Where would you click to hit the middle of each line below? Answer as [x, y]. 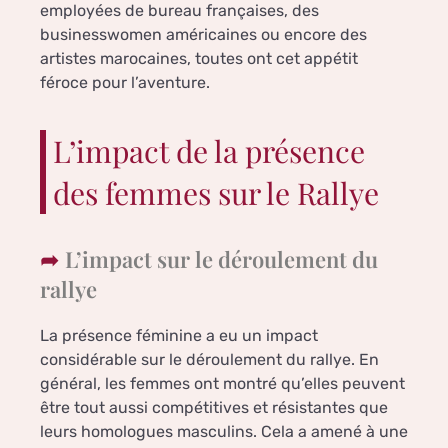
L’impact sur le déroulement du [221, 259]
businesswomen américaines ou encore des [203, 35]
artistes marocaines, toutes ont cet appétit [199, 59]
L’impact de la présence [209, 151]
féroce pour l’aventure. [125, 83]
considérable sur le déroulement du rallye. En [209, 360]
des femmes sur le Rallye [216, 193]
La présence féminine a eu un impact [179, 336]
